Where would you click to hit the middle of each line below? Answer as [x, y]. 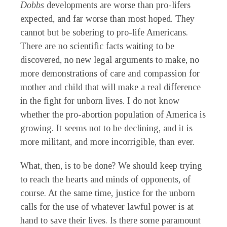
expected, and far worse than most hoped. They [107, 19]
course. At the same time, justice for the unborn [108, 193]
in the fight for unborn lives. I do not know [100, 101]
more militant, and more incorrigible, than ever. [107, 142]
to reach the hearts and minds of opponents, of [105, 180]
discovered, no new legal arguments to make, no [110, 60]
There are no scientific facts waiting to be [97, 46]
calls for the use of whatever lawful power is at [107, 207]
